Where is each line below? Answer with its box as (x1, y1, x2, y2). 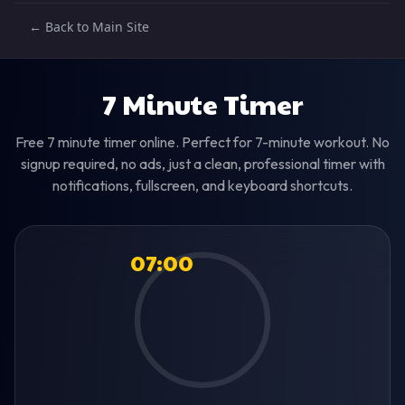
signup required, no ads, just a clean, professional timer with (20, 155, 385, 173)
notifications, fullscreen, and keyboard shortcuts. (52, 176, 353, 194)
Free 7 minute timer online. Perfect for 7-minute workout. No (15, 133, 390, 151)
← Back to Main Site (29, 18, 149, 35)
